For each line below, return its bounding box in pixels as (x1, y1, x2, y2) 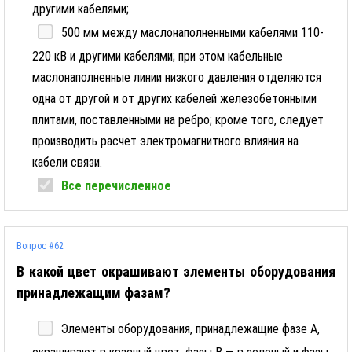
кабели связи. (32, 155, 102, 170)
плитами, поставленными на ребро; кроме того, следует (32, 112, 324, 127)
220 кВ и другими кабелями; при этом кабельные (32, 49, 283, 64)
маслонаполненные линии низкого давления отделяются (32, 70, 321, 85)
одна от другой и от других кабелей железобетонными (32, 91, 317, 106)
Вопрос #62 (16, 240, 64, 251)
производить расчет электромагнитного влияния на (32, 134, 299, 148)
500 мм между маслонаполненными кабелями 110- (61, 25, 324, 40)
